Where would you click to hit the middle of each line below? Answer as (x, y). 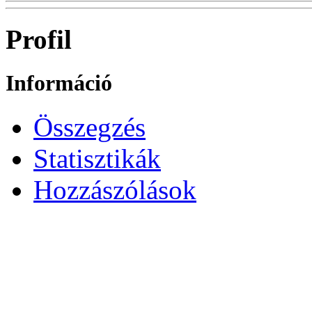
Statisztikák (97, 159)
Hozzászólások (115, 190)
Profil (39, 40)
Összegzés (89, 127)
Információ (59, 83)
